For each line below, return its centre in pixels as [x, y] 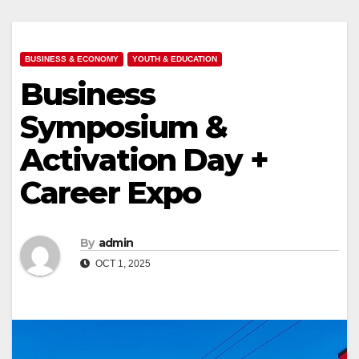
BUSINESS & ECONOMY [72, 59]
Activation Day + [144, 160]
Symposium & [124, 127]
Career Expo [111, 193]
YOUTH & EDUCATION [175, 59]
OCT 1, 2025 [122, 263]
